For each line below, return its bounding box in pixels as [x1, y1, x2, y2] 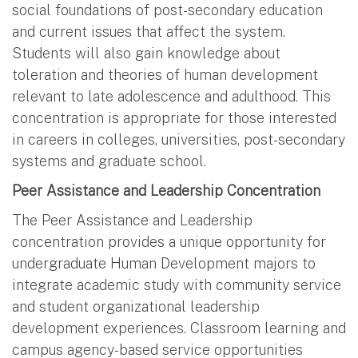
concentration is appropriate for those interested [12, 109, 336, 126]
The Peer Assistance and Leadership [12, 211, 253, 229]
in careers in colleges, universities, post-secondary [12, 130, 345, 148]
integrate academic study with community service [12, 276, 341, 293]
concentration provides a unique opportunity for [12, 233, 326, 250]
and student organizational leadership [12, 297, 260, 315]
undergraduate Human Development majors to [12, 254, 316, 272]
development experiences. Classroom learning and [12, 319, 346, 336]
